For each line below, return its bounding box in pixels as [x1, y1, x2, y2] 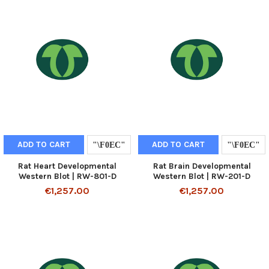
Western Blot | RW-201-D [153, 171, 250, 182]
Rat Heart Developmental [18, 161, 116, 172]
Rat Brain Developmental [153, 161, 251, 172]
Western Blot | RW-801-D [18, 171, 116, 182]
